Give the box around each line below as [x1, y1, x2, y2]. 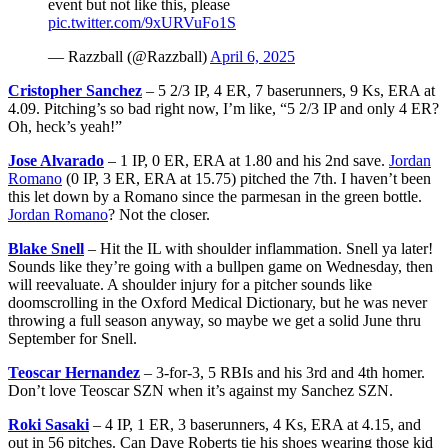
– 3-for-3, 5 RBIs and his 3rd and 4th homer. [140, 363, 425, 381]
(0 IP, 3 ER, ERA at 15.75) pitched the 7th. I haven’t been [62, 169, 431, 187]
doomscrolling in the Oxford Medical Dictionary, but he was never [8, 293, 427, 311]
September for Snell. [8, 329, 137, 347]
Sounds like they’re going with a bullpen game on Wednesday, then [8, 257, 433, 275]
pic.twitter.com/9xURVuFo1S [48, 13, 236, 31]
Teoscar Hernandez [8, 363, 140, 381]
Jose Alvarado [8, 151, 104, 169]
